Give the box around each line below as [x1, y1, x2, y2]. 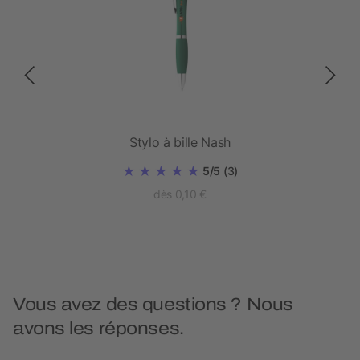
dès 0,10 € [153, 187, 207, 202]
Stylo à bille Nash [129, 134, 231, 151]
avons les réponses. [13, 319, 184, 339]
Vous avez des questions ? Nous [13, 295, 293, 315]
